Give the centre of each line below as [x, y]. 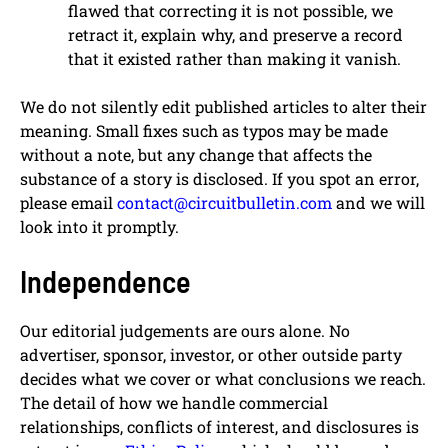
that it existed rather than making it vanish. [234, 59]
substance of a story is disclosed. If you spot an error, [219, 179]
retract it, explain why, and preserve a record [235, 35]
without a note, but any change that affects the [196, 155]
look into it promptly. [99, 227]
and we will [378, 203]
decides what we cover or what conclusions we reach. [223, 379]
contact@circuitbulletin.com [224, 203]
